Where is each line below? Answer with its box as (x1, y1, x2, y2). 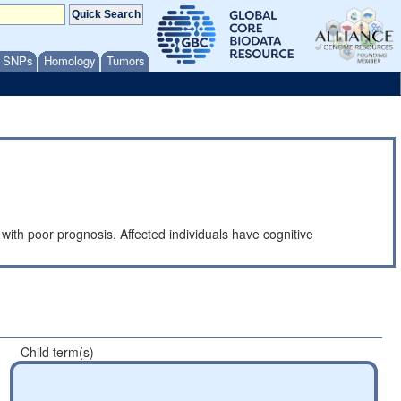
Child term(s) (21, 343, 95, 361)
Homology (44, 52, 96, 69)
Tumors (107, 52, 145, 69)
